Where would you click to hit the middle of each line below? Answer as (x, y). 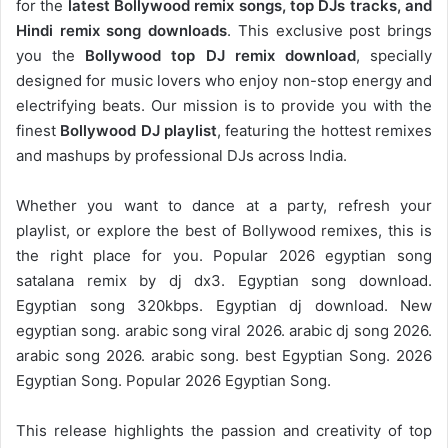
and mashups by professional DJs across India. (181, 155)
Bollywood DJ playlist (138, 130)
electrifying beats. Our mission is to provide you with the (224, 105)
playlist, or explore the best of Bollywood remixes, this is (224, 230)
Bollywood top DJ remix (180, 55)
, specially (394, 55)
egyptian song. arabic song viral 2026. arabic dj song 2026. (224, 330)
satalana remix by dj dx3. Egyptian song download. (224, 280)
